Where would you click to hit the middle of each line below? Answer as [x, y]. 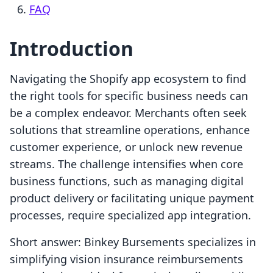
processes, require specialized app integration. [130, 215]
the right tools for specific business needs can [129, 96]
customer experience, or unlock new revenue [126, 147]
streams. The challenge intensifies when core [126, 164]
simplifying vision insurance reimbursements [126, 259]
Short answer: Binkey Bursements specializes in [133, 242]
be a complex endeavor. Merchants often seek [128, 113]
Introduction [72, 49]
